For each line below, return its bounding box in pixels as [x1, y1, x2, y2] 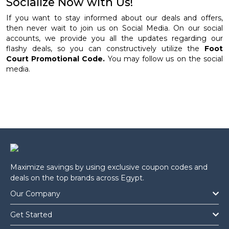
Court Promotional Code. [6, 54, 108, 64]
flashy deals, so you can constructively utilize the [6, 44, 204, 54]
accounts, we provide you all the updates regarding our [6, 34, 223, 43]
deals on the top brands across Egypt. [10, 173, 144, 183]
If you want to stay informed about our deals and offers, [6, 13, 223, 23]
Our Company [10, 189, 60, 199]
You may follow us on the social [107, 54, 223, 64]
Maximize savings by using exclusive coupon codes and [10, 163, 208, 172]
